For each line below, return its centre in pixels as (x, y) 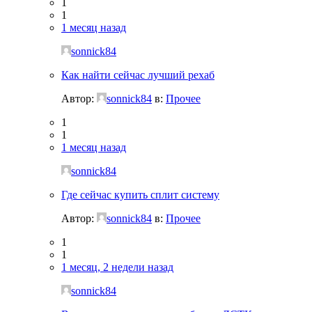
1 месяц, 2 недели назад (117, 267)
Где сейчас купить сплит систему (140, 194)
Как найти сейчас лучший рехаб (138, 75)
